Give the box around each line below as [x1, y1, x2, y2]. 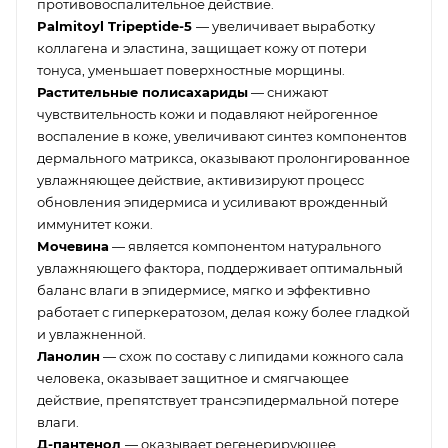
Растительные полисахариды [37, 83, 248, 100]
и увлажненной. [37, 325, 146, 342]
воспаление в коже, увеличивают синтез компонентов [37, 127, 407, 144]
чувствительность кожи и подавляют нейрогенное [37, 105, 378, 122]
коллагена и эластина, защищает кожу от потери [37, 39, 367, 56]
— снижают [248, 83, 328, 100]
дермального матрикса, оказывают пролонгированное [37, 149, 410, 166]
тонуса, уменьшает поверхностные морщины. [37, 61, 345, 78]
